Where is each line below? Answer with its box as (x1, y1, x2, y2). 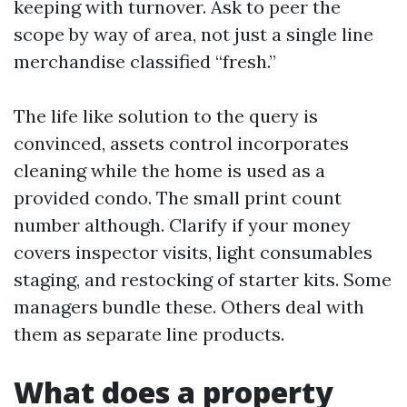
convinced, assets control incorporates (14, 132, 349, 154)
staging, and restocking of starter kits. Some (14, 268, 392, 291)
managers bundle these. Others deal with (14, 295, 364, 318)
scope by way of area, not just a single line (14, 23, 373, 45)
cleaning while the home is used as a (14, 159, 325, 182)
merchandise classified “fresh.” (14, 50, 276, 73)
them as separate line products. (14, 323, 284, 345)
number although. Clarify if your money (14, 213, 351, 236)
